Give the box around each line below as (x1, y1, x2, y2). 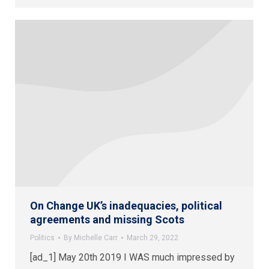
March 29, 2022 (127, 233, 178, 242)
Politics (30, 233, 55, 242)
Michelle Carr (74, 233, 118, 242)
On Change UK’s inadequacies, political (30, 199, 222, 212)
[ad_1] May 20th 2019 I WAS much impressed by (30, 251, 235, 263)
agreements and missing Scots (30, 213, 184, 226)
